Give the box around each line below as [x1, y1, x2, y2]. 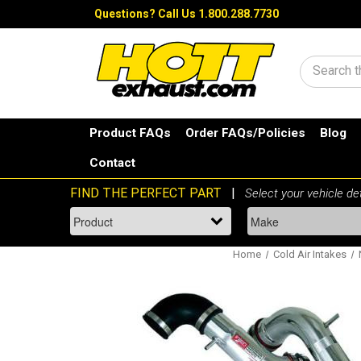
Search [313, 66, 354, 81]
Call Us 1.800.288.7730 [158, 7, 279, 20]
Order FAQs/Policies [185, 126, 306, 141]
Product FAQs [89, 126, 172, 141]
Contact [89, 156, 136, 171]
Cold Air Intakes [272, 248, 346, 261]
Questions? [94, 7, 158, 20]
